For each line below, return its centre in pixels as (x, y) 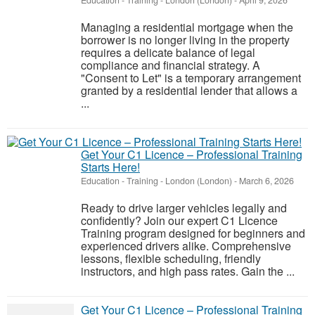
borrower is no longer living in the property (185, 40)
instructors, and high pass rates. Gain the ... (188, 271)
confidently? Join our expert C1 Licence (179, 220)
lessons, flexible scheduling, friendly (171, 258)
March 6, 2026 (265, 181)
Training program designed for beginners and (193, 233)
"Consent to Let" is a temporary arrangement (191, 78)
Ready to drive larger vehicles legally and (184, 208)
